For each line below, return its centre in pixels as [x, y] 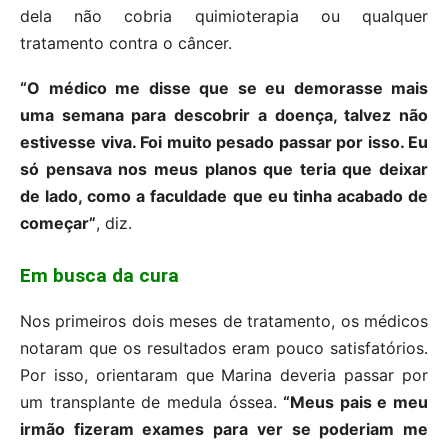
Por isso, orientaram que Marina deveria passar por [224, 374]
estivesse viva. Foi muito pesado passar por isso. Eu [224, 141]
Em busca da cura [99, 275]
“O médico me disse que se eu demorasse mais [224, 87]
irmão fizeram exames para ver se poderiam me [224, 428]
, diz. [114, 222]
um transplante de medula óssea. [152, 401]
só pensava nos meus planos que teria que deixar [224, 168]
